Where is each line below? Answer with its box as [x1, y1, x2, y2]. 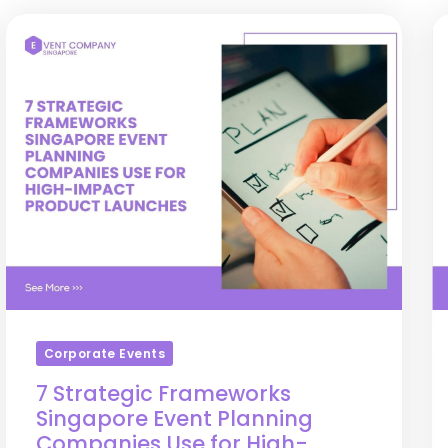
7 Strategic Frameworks [35, 379, 291, 408]
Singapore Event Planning [35, 404, 313, 433]
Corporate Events [43, 344, 166, 362]
